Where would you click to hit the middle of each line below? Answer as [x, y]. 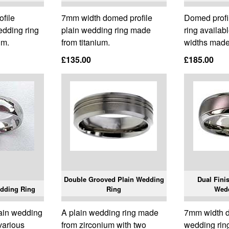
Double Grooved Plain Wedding [114, 179]
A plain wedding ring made [110, 213]
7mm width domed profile [107, 18]
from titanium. [85, 42]
